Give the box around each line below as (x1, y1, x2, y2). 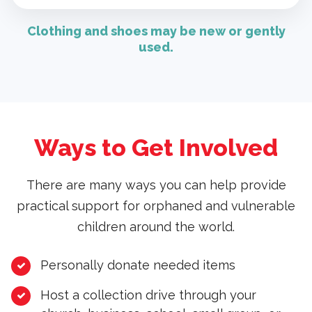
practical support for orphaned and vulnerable (17, 198, 295, 214)
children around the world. (77, 219, 235, 235)
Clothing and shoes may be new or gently (26, 24, 286, 39)
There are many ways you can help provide (26, 178, 286, 193)
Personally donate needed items (40, 258, 235, 273)
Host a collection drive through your (40, 288, 256, 303)
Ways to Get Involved (34, 134, 278, 162)
